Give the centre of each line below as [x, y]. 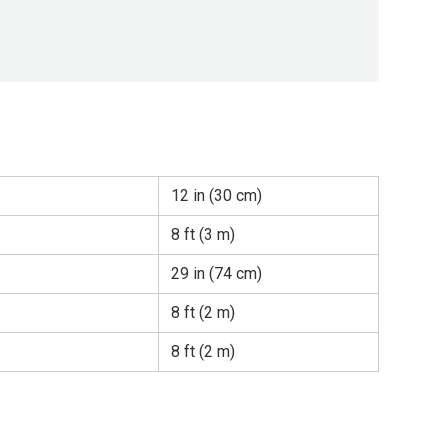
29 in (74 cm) [216, 273]
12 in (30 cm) [216, 195]
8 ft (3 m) [203, 234]
